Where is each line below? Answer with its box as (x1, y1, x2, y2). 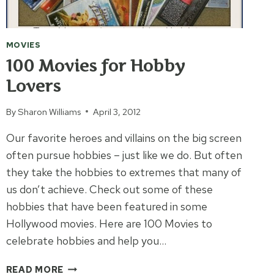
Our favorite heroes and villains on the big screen (6, 130, 242, 145)
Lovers (6, 76, 61, 95)
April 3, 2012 (92, 105, 141, 117)
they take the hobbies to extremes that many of (6, 165, 242, 179)
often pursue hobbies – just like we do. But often (6, 147, 242, 162)
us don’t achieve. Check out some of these (6, 182, 213, 196)
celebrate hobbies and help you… (6, 233, 166, 248)
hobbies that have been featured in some (6, 199, 207, 213)
